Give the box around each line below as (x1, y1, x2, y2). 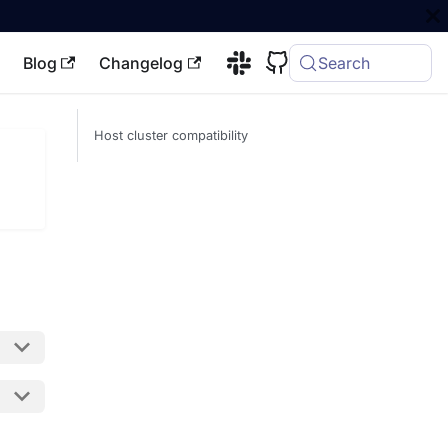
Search (318, 53, 371, 73)
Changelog (98, 53, 183, 73)
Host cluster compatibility (94, 128, 248, 143)
